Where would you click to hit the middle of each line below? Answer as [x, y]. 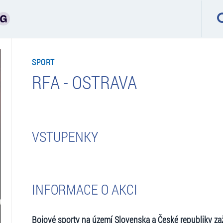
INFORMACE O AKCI [84, 189]
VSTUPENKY [65, 136]
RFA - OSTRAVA [84, 82]
